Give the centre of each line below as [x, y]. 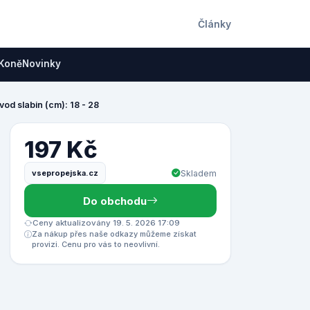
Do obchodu [115, 201]
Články [215, 24]
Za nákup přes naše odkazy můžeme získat [114, 234]
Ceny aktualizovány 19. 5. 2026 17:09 [106, 223]
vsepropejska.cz [65, 173]
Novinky [42, 64]
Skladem [199, 173]
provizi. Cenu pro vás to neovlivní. [96, 244]
